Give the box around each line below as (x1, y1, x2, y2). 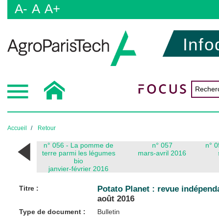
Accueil (7, 124, 27, 131)
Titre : (19, 184, 39, 192)
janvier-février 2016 (48, 164, 109, 173)
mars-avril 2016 (138, 149, 186, 157)
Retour (38, 124, 56, 131)
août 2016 (97, 194, 134, 203)
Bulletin (97, 207, 120, 216)
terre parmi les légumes (42, 149, 115, 157)
